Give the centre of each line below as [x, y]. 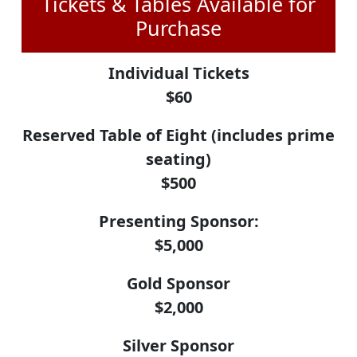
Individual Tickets [178, 73]
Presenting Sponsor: [178, 221]
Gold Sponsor [178, 283]
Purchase [178, 27]
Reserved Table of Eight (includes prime [178, 135]
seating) [178, 159]
